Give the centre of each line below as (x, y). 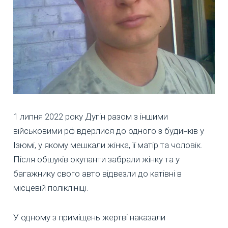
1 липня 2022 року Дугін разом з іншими (91, 116)
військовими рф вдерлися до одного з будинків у (109, 131)
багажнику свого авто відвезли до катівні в (97, 173)
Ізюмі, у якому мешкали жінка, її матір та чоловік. (108, 145)
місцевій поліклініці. (51, 188)
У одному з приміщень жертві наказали (89, 217)
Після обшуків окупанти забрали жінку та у (96, 159)
